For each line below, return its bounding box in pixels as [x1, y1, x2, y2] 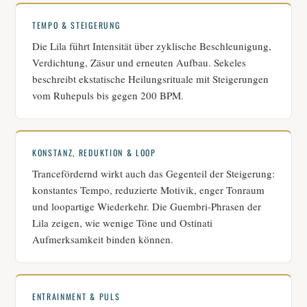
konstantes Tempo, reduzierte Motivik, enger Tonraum [32, 183, 265, 197]
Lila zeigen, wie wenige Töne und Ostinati [32, 216, 212, 230]
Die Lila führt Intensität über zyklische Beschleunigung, [32, 39, 271, 53]
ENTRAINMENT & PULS [32, 291, 121, 303]
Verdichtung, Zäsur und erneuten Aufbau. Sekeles [32, 56, 246, 70]
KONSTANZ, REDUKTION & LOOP [32, 147, 156, 159]
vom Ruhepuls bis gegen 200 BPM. [32, 88, 184, 103]
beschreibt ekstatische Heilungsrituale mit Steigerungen [32, 72, 269, 86]
